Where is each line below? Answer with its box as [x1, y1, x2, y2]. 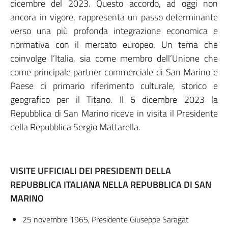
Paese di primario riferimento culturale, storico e [10, 79, 218, 93]
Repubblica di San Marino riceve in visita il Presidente [10, 106, 218, 120]
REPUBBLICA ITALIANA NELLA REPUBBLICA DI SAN [10, 178, 211, 191]
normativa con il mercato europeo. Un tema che [10, 38, 218, 51]
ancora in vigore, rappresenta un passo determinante [10, 10, 218, 24]
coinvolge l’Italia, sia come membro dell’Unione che [10, 51, 218, 65]
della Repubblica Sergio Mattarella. [10, 120, 140, 134]
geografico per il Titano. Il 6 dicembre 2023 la [10, 93, 218, 106]
